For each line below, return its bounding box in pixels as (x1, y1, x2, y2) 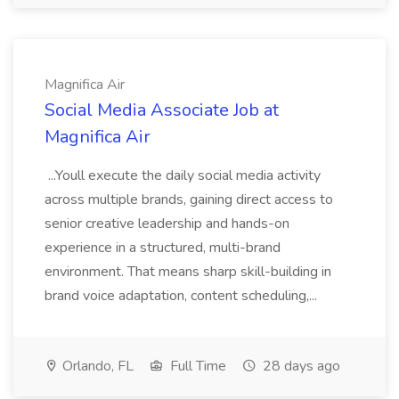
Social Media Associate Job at (45, 98, 279, 122)
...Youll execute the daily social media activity (45, 166, 321, 185)
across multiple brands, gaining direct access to (45, 190, 333, 209)
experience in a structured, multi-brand (45, 238, 281, 257)
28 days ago (259, 356, 340, 376)
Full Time (167, 356, 226, 376)
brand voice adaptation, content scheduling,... (45, 286, 321, 305)
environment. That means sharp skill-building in (45, 262, 331, 281)
